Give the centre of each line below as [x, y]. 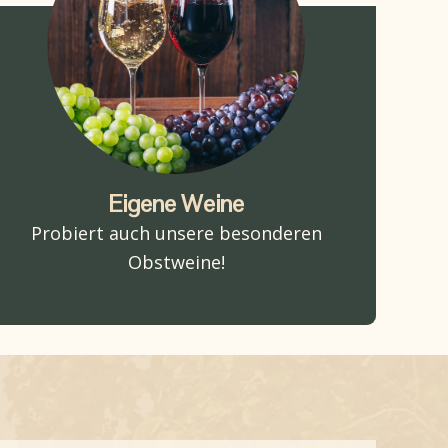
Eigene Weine [176, 203]
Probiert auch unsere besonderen [176, 232]
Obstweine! [176, 261]
